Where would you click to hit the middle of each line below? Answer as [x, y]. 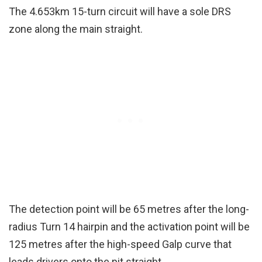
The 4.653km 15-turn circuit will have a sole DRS [120, 11]
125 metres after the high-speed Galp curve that [120, 244]
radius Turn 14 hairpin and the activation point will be [129, 226]
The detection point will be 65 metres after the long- [129, 209]
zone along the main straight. [76, 29]
